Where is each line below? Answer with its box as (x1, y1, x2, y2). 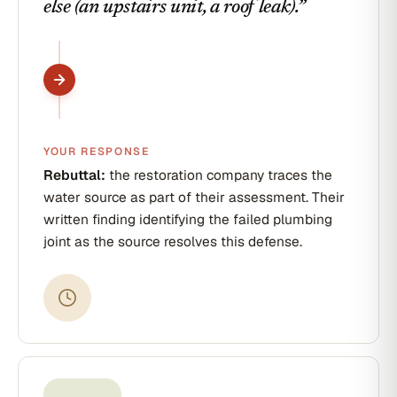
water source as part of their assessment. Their (43, 188, 345, 206)
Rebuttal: (43, 166, 105, 184)
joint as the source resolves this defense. (43, 232, 302, 251)
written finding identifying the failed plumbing (43, 210, 332, 229)
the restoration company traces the (105, 166, 332, 184)
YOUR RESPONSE (43, 144, 150, 159)
